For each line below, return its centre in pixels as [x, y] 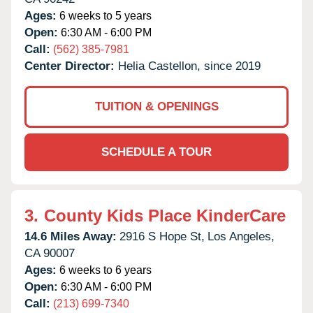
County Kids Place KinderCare [165, 215]
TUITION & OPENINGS [156, 106]
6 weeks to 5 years [104, 15]
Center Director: [71, 66]
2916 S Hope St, [162, 236]
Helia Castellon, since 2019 [189, 66]
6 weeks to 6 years [104, 270]
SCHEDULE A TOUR [156, 152]
